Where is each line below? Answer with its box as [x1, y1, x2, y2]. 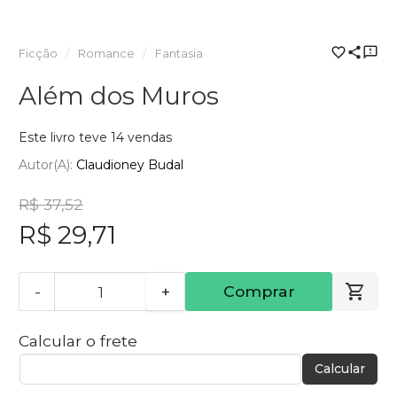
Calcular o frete [19, 331, 137, 350]
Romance [77, 46, 135, 60]
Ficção [19, 46, 58, 60]
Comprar [222, 282, 295, 301]
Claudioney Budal [76, 157, 183, 174]
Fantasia [154, 46, 203, 60]
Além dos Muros [19, 80, 219, 111]
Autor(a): [19, 157, 76, 174]
